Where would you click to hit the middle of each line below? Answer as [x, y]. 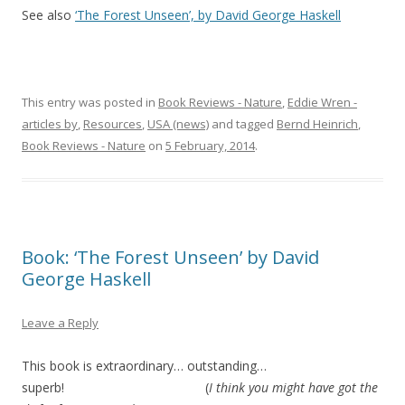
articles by [50, 123]
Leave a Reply [60, 322]
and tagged [243, 123]
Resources [113, 123]
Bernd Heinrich [317, 123]
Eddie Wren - [322, 102]
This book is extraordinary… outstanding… [144, 365]
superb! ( [115, 387]
